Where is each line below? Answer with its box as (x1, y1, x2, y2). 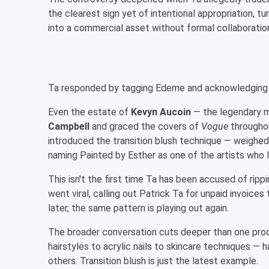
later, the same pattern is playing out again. (48, 202, 229, 214)
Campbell (48, 120, 89, 132)
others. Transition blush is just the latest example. (48, 255, 261, 267)
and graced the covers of (89, 120, 201, 132)
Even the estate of (48, 106, 131, 118)
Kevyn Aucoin (131, 106, 191, 118)
